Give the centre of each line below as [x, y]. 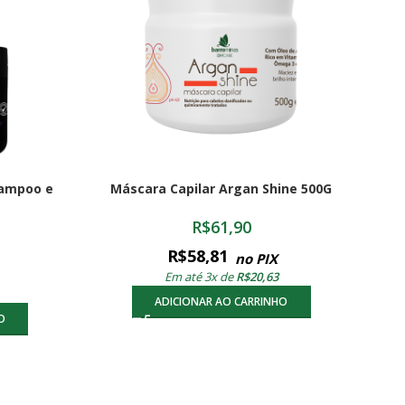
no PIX [257, 259]
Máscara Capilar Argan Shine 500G [221, 188]
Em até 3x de [200, 277]
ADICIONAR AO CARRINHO [221, 301]
